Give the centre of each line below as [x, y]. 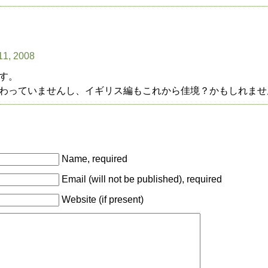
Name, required [95, 159]
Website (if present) [103, 200]
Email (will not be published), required [142, 179]
